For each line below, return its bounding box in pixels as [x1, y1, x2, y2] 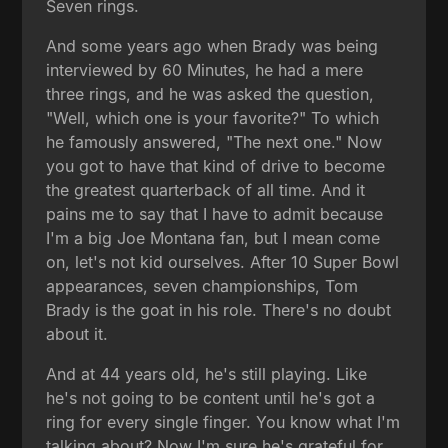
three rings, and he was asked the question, [46, 83, 375, 104]
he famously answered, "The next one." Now [46, 131, 383, 152]
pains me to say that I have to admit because [46, 203, 384, 224]
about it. [46, 323, 109, 344]
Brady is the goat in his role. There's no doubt [46, 299, 392, 320]
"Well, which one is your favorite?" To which [46, 107, 380, 128]
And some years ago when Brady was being [46, 35, 379, 56]
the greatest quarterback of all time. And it [46, 179, 366, 200]
